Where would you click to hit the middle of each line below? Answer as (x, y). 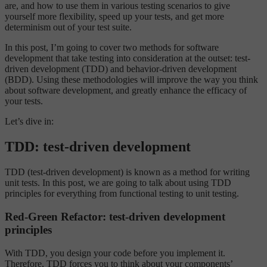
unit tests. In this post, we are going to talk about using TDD (118, 183)
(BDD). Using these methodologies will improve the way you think (131, 80)
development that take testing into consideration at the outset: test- (128, 58)
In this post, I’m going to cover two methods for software (112, 48)
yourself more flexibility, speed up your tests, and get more (114, 17)
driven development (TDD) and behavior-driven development (121, 69)
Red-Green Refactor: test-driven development (115, 216)
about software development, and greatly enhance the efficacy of (126, 91)
